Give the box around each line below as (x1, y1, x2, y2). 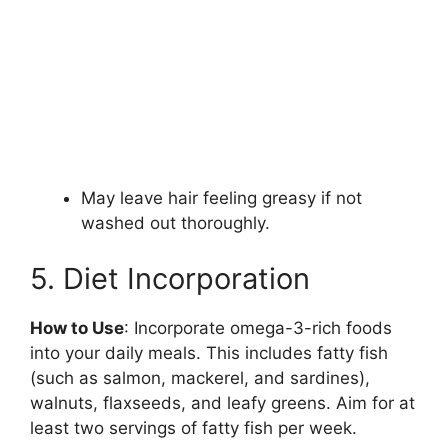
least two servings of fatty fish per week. (30, 417, 357, 438)
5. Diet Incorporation (30, 260, 310, 296)
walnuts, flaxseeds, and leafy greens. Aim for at (30, 392, 415, 413)
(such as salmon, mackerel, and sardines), (30, 367, 370, 388)
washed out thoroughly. (81, 213, 270, 234)
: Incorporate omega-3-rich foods (124, 317, 392, 338)
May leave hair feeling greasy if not (81, 188, 362, 209)
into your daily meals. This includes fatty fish (30, 342, 388, 363)
